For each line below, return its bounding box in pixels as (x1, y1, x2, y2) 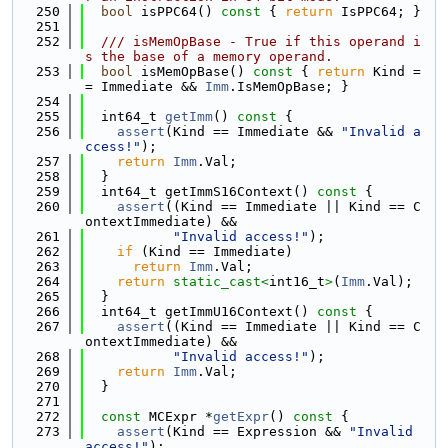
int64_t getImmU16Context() (85, 304, 309, 319)
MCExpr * (141, 409, 213, 424)
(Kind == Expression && (165, 424, 349, 439)
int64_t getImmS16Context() (85, 184, 309, 199)
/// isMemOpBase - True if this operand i (85, 34, 421, 49)
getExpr (213, 409, 269, 424)
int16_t (269, 274, 325, 289)
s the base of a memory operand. (85, 49, 333, 64)
